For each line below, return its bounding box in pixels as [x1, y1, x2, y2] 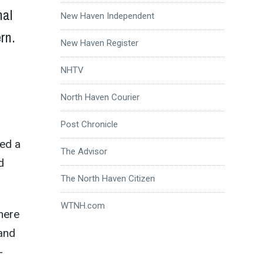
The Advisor [60, 146, 107, 157]
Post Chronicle [60, 118, 118, 130]
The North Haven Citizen [60, 173, 155, 184]
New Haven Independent [60, 10, 154, 21]
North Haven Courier [60, 91, 140, 103]
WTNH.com [60, 200, 105, 211]
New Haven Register [60, 37, 138, 48]
